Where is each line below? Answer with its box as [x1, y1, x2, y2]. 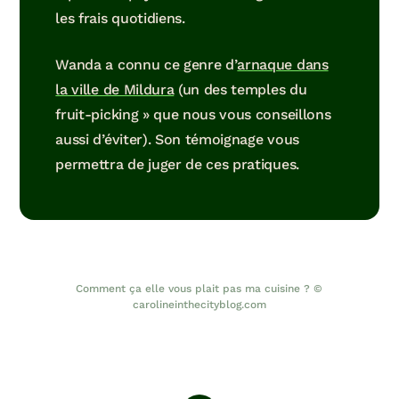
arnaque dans [237, 55, 329, 73]
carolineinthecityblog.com [132, 297, 266, 311]
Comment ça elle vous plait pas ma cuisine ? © [76, 281, 323, 295]
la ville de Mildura [55, 80, 175, 98]
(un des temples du [174, 80, 307, 98]
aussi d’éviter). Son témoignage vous [55, 130, 299, 148]
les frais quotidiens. [55, 9, 185, 27]
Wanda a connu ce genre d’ [55, 55, 238, 73]
